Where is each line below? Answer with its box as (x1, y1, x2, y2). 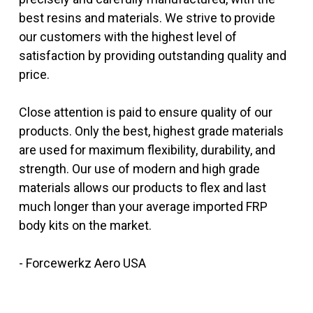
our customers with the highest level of (19, 29, 237, 44)
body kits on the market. (19, 218, 152, 233)
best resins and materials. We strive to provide (19, 10, 275, 25)
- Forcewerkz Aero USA (19, 256, 146, 270)
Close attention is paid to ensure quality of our (19, 105, 272, 119)
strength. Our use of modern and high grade (19, 161, 260, 176)
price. (19, 67, 50, 82)
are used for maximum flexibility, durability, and (19, 143, 275, 157)
